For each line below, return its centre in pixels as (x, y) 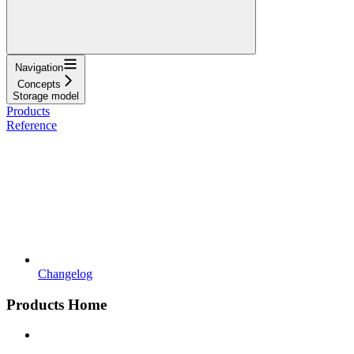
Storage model (46, 96)
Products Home (56, 304)
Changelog (65, 273)
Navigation (39, 67)
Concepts (39, 84)
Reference (32, 125)
